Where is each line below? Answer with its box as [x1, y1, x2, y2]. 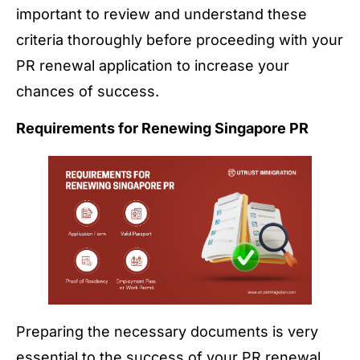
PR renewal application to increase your [16, 56, 289, 74]
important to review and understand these [16, 5, 307, 22]
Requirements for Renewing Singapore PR [16, 119, 309, 137]
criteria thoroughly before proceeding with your [16, 31, 343, 48]
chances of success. [16, 82, 159, 100]
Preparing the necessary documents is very [16, 322, 318, 340]
